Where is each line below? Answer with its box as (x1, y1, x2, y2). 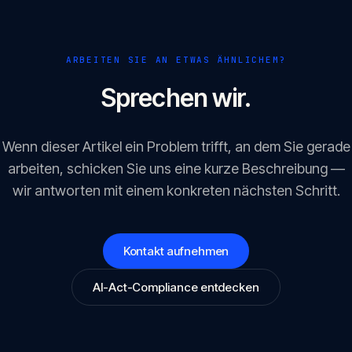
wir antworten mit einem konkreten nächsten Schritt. (12, 182, 340, 199)
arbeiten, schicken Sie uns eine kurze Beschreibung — (7, 160, 345, 177)
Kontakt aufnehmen (123, 244, 229, 258)
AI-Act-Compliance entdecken (93, 280, 259, 295)
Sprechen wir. (101, 82, 251, 113)
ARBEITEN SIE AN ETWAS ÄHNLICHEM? (65, 54, 287, 65)
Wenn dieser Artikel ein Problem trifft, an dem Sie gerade (2, 138, 350, 155)
